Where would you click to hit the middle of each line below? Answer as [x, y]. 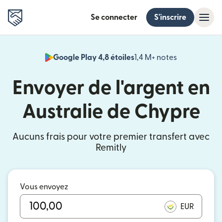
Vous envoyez [44, 187]
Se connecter [114, 17]
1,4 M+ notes [156, 57]
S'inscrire [170, 17]
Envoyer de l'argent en [111, 88]
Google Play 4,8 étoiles [94, 57]
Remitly [111, 148]
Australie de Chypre [111, 112]
